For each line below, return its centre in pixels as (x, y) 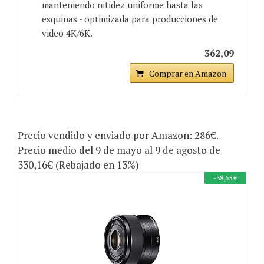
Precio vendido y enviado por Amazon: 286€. (118, 136)
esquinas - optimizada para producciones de (130, 19)
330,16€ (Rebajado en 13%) (78, 165)
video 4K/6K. (67, 33)
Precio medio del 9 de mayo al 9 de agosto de (119, 150)
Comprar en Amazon (188, 74)
